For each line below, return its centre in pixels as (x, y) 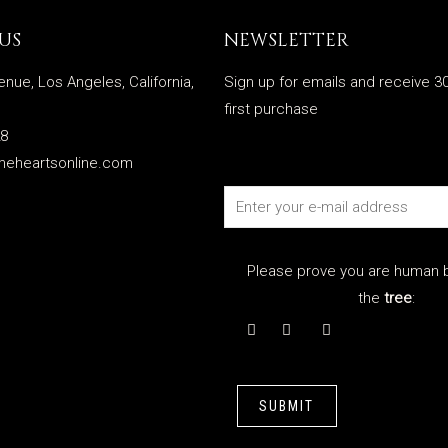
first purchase (271, 109)
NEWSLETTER (287, 41)
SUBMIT (287, 406)
